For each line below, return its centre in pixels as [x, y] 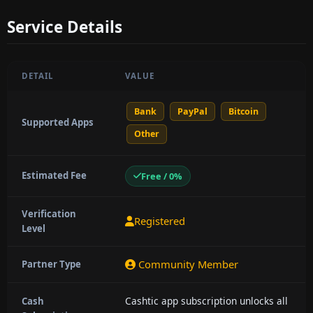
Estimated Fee [54, 175]
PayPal [192, 112]
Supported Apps [58, 122]
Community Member [187, 264]
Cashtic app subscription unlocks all [206, 300]
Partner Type [51, 264]
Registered [160, 221]
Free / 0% [162, 176]
